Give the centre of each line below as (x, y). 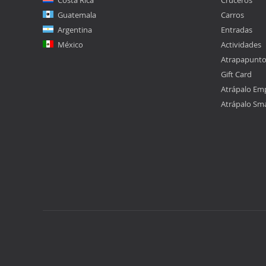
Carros (232, 15)
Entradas (237, 30)
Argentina (75, 30)
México (70, 45)
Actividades (241, 45)
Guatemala (77, 15)
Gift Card (236, 74)
